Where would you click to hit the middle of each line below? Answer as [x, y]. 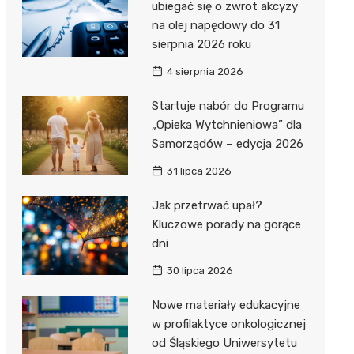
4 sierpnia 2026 [205, 71]
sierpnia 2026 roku [201, 44]
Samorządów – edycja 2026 [227, 143]
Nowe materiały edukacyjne [226, 305]
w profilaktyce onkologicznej [228, 324]
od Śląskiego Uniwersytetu [224, 343]
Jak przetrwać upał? [207, 205]
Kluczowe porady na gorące [226, 224]
